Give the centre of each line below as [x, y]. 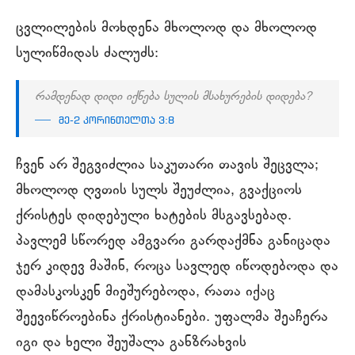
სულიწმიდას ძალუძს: [87, 53]
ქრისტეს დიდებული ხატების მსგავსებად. [154, 216]
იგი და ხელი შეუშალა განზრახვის [131, 343]
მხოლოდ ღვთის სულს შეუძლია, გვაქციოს [159, 191]
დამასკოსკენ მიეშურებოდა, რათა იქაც [145, 292]
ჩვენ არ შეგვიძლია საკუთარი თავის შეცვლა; [167, 165]
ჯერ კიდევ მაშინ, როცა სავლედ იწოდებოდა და [177, 267]
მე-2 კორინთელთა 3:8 [116, 121]
